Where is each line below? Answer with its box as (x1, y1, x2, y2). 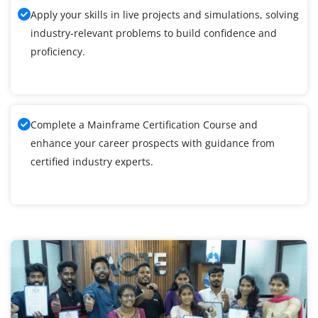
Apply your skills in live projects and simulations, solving (31, 8, 299, 22)
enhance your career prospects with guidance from (31, 136, 275, 150)
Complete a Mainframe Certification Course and (31, 118, 258, 132)
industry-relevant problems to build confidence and (31, 26, 277, 40)
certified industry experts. (31, 155, 153, 169)
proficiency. (31, 45, 85, 59)
